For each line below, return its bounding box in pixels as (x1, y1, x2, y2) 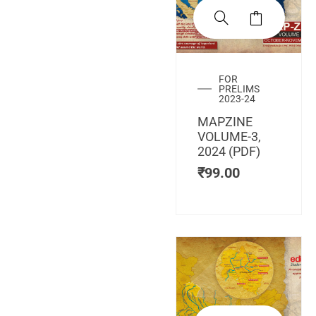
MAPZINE (197, 114, 253, 129)
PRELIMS (219, 83, 260, 95)
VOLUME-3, (197, 128, 261, 144)
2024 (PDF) (197, 143, 260, 159)
